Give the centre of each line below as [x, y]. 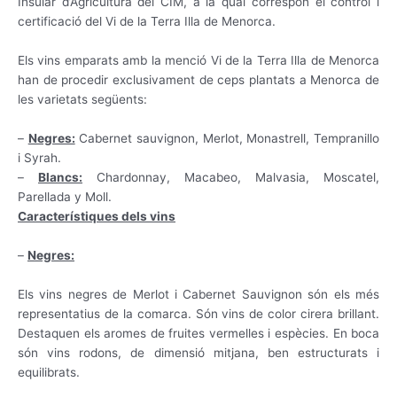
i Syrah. [39, 157]
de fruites [178, 333]
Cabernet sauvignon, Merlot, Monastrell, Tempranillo [227, 138]
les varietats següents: [82, 99]
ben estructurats [317, 352]
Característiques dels [82, 216]
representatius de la [75, 313]
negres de [97, 294]
